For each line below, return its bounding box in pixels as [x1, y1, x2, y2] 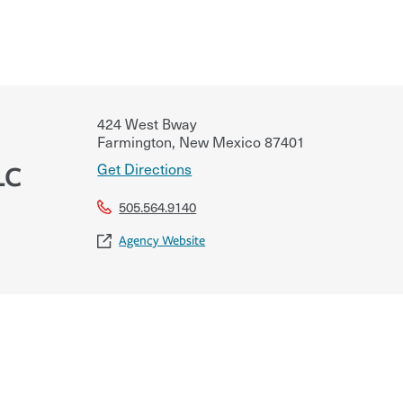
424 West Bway [97, 112, 198, 134]
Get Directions [97, 157, 193, 179]
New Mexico [175, 130, 262, 152]
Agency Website [119, 232, 206, 248]
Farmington [97, 130, 173, 152]
